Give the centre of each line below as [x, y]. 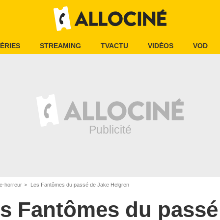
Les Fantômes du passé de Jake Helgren [79, 185]
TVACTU [114, 46]
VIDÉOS [161, 46]
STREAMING [60, 46]
